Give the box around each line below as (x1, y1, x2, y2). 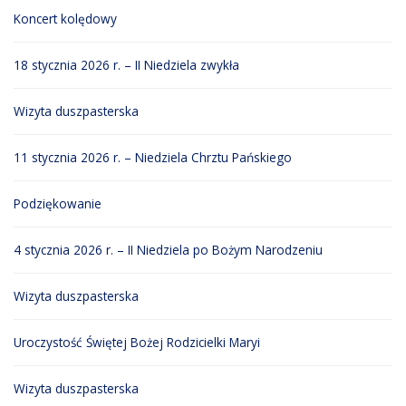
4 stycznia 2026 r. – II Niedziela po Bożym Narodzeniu (14, 241, 323, 259)
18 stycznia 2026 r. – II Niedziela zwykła (14, 56, 239, 74)
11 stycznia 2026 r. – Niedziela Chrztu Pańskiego (14, 149, 292, 167)
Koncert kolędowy (14, 10, 117, 28)
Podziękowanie (14, 195, 101, 213)
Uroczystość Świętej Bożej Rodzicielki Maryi (14, 333, 260, 352)
